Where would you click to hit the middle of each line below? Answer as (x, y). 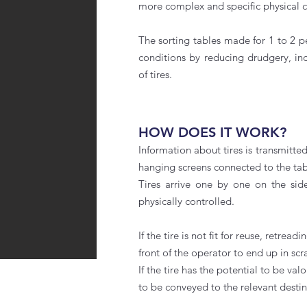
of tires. (155, 74)
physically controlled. (186, 201)
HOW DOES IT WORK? (212, 132)
